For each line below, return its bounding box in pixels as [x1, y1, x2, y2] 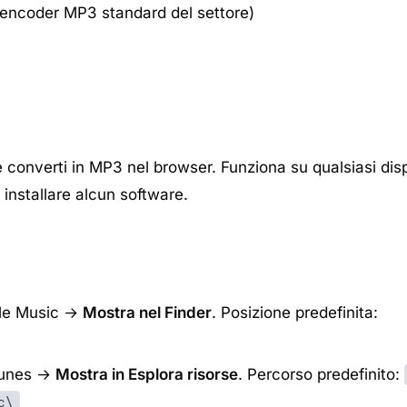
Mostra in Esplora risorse [55, 365, 238, 383]
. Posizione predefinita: [212, 303, 378, 322]
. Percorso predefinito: [238, 365, 404, 383]
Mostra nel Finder [83, 303, 212, 322]
